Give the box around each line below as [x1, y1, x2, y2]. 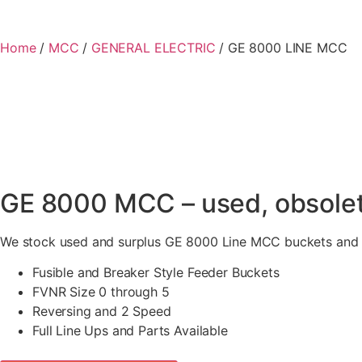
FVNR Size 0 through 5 [32, 284, 170, 301]
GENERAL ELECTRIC [90, 40, 216, 56]
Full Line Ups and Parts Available [32, 322, 228, 339]
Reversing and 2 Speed [32, 303, 171, 320]
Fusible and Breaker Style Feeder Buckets [32, 264, 280, 281]
